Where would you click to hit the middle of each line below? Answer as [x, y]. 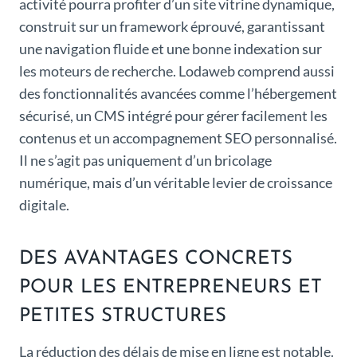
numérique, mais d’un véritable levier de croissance [176, 182]
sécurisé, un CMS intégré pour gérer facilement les [173, 115]
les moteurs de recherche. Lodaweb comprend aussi [177, 71]
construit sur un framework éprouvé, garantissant [172, 26]
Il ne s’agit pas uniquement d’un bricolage [145, 160]
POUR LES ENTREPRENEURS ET [171, 287]
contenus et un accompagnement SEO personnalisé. [178, 137]
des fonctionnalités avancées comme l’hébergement [178, 93]
